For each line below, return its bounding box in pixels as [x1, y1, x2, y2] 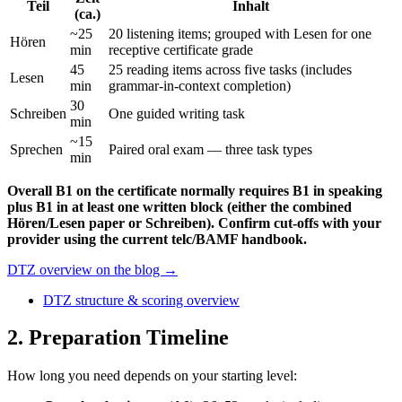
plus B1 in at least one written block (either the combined [7, 198, 352, 214]
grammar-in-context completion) [109, 77, 291, 93]
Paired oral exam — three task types [109, 141, 312, 157]
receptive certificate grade [109, 41, 253, 57]
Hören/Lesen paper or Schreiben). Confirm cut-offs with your [7, 214, 381, 231]
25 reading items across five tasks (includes [109, 61, 352, 77]
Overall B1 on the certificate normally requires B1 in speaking [7, 182, 382, 198]
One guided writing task [109, 105, 245, 121]
